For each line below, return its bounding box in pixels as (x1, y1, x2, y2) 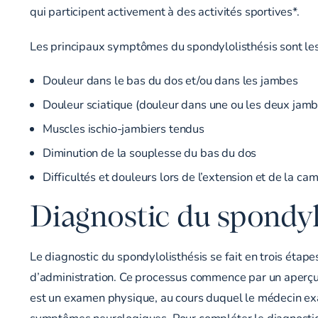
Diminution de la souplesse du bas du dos (43, 144, 257, 160)
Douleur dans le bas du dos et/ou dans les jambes (43, 72, 298, 88)
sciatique (86, 96, 133, 112)
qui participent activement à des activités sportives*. (30, 3, 300, 19)
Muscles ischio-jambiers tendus (43, 120, 204, 136)
